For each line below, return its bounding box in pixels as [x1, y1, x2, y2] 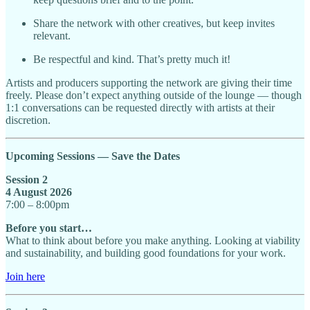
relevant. [33, 29, 71, 42]
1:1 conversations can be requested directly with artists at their [6, 101, 275, 113]
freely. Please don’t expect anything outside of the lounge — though [6, 89, 302, 101]
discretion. [6, 113, 51, 126]
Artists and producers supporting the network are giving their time [6, 76, 292, 89]
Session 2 [6, 173, 48, 185]
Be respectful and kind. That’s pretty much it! [33, 53, 230, 65]
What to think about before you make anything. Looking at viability [6, 234, 300, 246]
